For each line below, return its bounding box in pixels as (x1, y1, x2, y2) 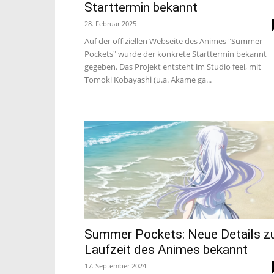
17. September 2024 (84, 261, 146, 270)
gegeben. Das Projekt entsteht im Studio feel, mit (84, 61, 261, 72)
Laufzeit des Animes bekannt (84, 242, 248, 257)
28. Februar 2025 (84, 19, 136, 28)
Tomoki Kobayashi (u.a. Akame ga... (84, 74, 212, 85)
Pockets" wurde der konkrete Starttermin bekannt (84, 48, 267, 59)
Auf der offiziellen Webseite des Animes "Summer (84, 35, 262, 46)
